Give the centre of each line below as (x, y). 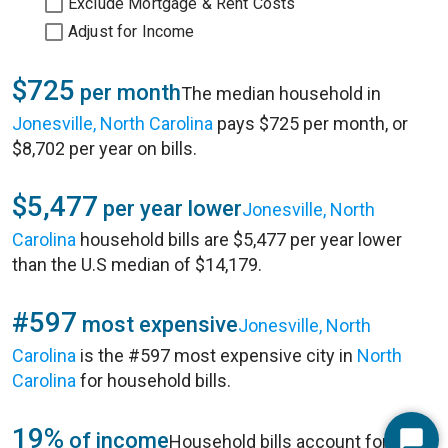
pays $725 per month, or (310, 123)
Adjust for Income (131, 31)
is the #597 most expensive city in (216, 355)
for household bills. (153, 380)
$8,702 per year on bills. (104, 148)
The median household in (281, 93)
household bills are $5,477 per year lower (239, 239)
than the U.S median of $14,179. (137, 264)
